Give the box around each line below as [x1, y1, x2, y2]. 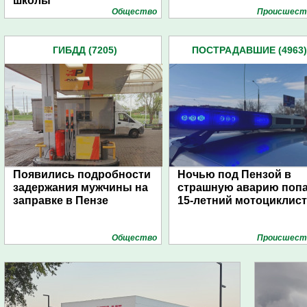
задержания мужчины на [13, 182, 148, 193]
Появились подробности [13, 169, 151, 180]
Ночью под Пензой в [177, 169, 291, 180]
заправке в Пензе [13, 195, 108, 206]
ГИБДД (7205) [53, 45, 117, 56]
